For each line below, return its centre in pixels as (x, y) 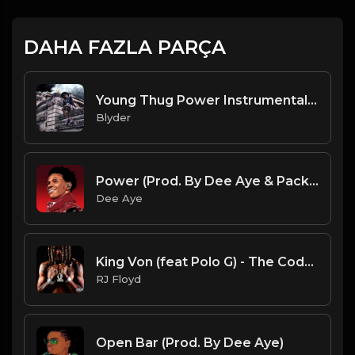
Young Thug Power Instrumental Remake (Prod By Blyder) (312, 100)
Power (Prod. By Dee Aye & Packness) (314, 181)
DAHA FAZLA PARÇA (125, 48)
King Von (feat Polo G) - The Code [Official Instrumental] (309, 261)
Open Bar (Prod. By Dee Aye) (190, 342)
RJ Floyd (118, 279)
